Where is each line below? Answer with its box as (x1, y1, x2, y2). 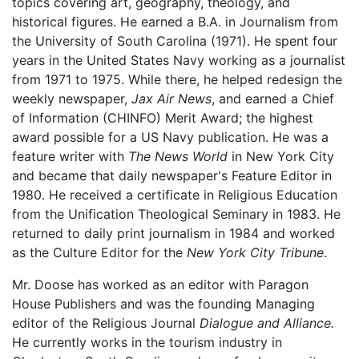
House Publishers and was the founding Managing (12, 295, 315, 312)
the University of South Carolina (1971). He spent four (12, 32, 337, 49)
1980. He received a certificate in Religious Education (12, 186, 337, 203)
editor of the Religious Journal (12, 314, 200, 331)
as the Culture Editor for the (12, 244, 187, 260)
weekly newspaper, (12, 90, 131, 107)
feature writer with (12, 147, 128, 164)
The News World (128, 147, 228, 164)
